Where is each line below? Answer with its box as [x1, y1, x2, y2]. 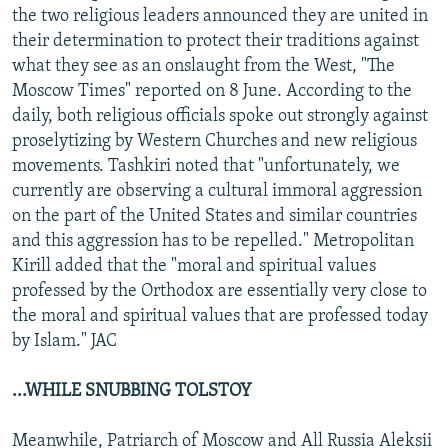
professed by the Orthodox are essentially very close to [12, 281, 427, 301]
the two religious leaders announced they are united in [12, 6, 428, 26]
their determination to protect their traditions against [12, 31, 419, 51]
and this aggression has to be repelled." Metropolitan [12, 231, 414, 251]
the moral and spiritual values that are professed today [12, 306, 428, 326]
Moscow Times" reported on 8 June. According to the [12, 81, 412, 101]
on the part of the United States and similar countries [12, 206, 417, 226]
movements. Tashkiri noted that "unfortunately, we [12, 156, 400, 176]
